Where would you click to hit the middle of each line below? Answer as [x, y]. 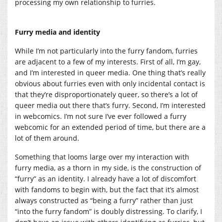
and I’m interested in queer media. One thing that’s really [110, 72]
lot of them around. [47, 138]
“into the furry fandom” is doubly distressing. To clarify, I [109, 211]
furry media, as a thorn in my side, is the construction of [108, 167]
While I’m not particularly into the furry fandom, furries [106, 51]
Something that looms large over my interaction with [102, 157]
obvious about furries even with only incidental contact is [110, 83]
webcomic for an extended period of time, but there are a [110, 127]
